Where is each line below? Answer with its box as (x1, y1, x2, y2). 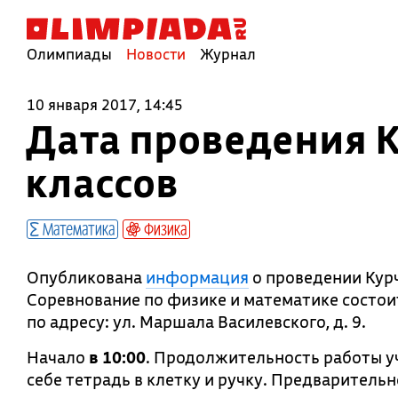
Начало (27, 346, 89, 368)
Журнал (200, 44, 256, 63)
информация (146, 267, 249, 288)
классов (25, 155, 179, 209)
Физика (140, 218, 187, 239)
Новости (126, 44, 186, 63)
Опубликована (27, 267, 146, 288)
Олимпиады (27, 44, 112, 63)
